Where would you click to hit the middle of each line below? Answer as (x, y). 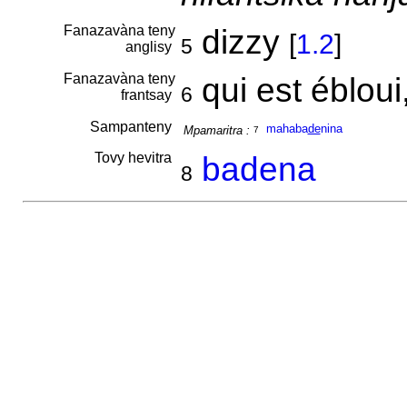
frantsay (148, 95)
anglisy (150, 47)
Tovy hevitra (134, 158)
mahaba (287, 129)
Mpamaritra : (216, 130)
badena (258, 169)
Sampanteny (132, 127)
